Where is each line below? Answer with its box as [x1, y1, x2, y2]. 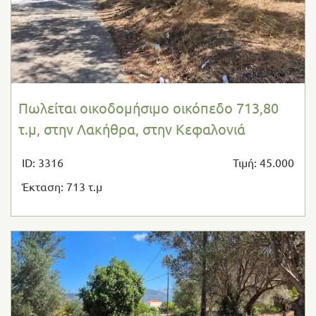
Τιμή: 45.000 [232, 155, 294, 170]
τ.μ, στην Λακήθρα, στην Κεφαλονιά [18, 120, 245, 138]
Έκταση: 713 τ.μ [22, 179, 102, 194]
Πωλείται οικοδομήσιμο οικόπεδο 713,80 [18, 99, 279, 117]
